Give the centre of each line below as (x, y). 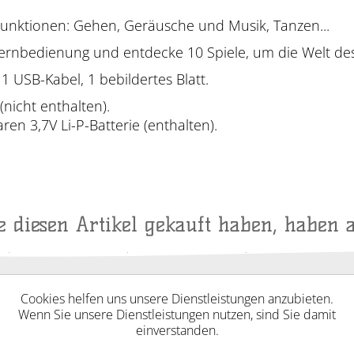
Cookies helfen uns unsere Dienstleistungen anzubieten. (177, 299)
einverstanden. (177, 330)
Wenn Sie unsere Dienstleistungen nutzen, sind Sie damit (177, 314)
